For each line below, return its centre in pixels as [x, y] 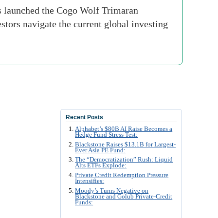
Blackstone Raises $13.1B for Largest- [126, 144]
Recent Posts [84, 117]
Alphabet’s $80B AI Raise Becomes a [124, 129]
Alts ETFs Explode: [101, 166]
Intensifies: [90, 181]
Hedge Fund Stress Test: [107, 135]
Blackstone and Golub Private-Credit [124, 196]
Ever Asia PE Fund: [100, 150]
